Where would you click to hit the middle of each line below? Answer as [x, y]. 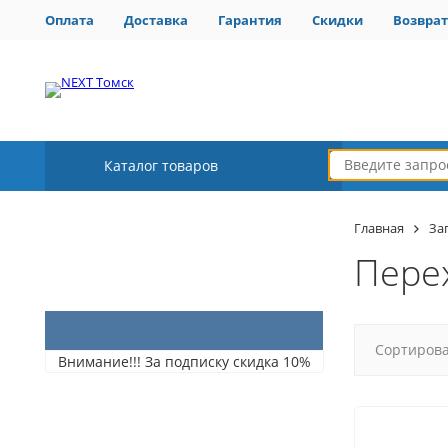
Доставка [156, 19]
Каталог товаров [161, 165]
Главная [378, 228]
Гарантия [250, 19]
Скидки [337, 19]
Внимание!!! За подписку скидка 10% [184, 361]
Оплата [69, 19]
